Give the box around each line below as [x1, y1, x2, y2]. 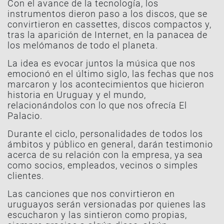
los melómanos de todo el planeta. [7, 39, 158, 50]
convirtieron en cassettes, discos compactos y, [7, 18, 211, 29]
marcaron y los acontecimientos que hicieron [7, 78, 204, 89]
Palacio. [7, 110, 42, 121]
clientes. [7, 170, 44, 181]
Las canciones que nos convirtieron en [7, 188, 175, 199]
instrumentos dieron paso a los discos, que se [7, 8, 207, 19]
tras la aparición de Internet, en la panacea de [7, 29, 207, 40]
